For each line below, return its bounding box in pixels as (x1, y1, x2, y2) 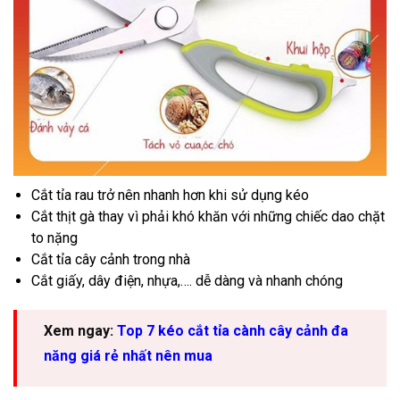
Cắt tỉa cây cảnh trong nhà (31, 251, 194, 268)
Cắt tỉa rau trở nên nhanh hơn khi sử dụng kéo (31, 187, 309, 204)
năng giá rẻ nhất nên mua (44, 347, 212, 364)
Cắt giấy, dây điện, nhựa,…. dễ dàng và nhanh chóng (31, 272, 346, 289)
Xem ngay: (44, 322, 117, 339)
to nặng (31, 229, 81, 246)
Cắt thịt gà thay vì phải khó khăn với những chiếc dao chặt (31, 208, 385, 225)
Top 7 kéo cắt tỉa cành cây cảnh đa (117, 322, 348, 339)
